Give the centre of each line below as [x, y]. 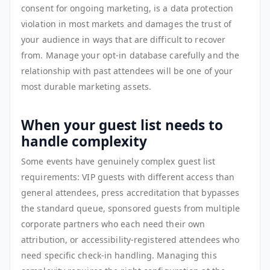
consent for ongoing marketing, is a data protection [127, 8]
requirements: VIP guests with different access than [128, 177]
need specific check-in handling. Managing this [119, 255]
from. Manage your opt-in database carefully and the [130, 55]
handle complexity [84, 141]
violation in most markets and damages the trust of [127, 24]
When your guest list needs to [122, 125]
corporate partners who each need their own [113, 224]
